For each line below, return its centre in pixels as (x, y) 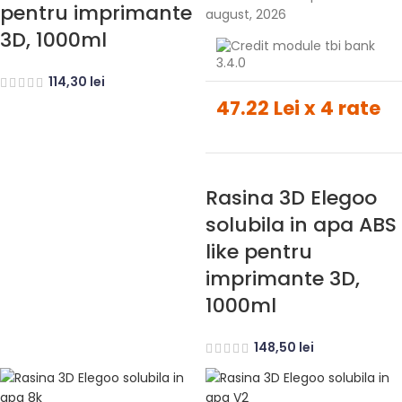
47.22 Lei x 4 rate (298, 109)
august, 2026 (246, 15)
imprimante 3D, (283, 279)
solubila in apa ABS (301, 225)
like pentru (259, 252)
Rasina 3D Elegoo (291, 198)
